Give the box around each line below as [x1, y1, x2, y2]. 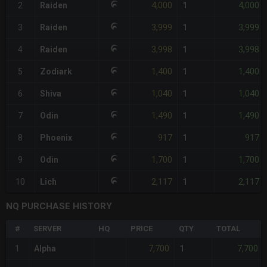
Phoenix [40, 133, 72, 143]
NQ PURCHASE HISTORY [6, 201, 112, 212]
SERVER [33, 224, 61, 234]
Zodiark [40, 67, 72, 77]
